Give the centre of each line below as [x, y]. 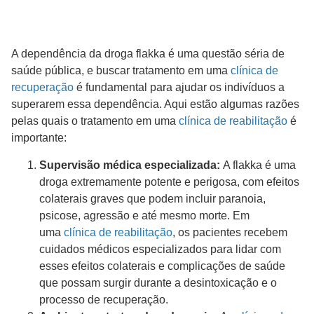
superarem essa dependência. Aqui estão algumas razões [155, 104]
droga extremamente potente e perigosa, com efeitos [169, 182]
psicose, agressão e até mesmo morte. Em [144, 215]
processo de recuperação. [104, 299]
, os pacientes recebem [230, 232]
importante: [40, 138]
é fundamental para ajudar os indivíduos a [179, 88]
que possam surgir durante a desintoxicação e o [158, 282]
